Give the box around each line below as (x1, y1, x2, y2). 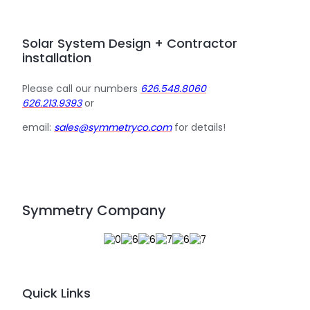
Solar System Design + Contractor (22, 34, 237, 52)
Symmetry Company (22, 201, 166, 221)
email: (22, 120, 54, 135)
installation (22, 48, 91, 66)
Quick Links (22, 284, 91, 302)
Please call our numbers (22, 82, 140, 96)
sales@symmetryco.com (54, 120, 172, 135)
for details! (172, 120, 226, 135)
